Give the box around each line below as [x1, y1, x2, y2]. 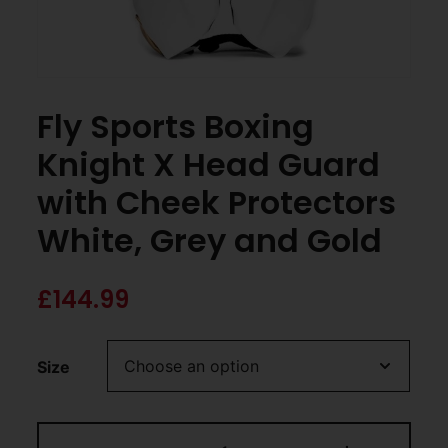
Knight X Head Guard [37, 141, 381, 187]
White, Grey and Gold [37, 217, 383, 263]
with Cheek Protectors [37, 179, 397, 225]
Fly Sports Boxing [37, 103, 315, 149]
